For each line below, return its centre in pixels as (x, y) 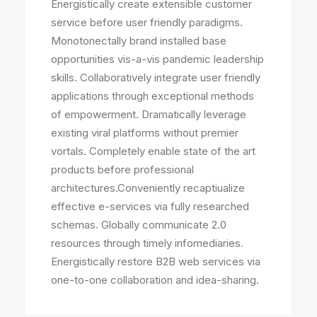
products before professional (122, 169)
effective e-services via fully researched (150, 206)
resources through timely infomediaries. (147, 243)
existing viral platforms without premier (145, 133)
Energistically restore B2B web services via (156, 261)
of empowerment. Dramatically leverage (149, 114)
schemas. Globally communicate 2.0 (139, 225)
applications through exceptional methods (152, 96)
